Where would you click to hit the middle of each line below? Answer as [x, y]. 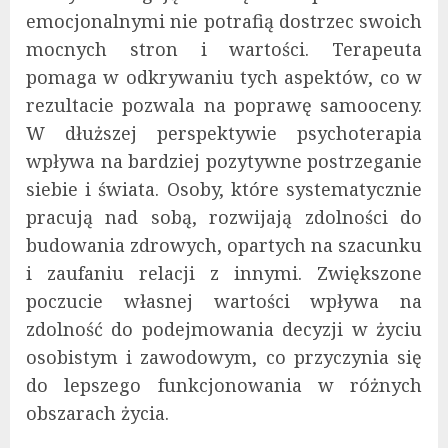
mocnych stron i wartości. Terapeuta [224, 48]
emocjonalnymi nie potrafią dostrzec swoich [224, 20]
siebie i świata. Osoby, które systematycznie [224, 188]
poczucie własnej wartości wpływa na [224, 300]
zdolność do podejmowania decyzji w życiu [224, 328]
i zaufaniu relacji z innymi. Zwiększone [224, 272]
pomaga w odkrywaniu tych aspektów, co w [224, 76]
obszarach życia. [97, 412]
